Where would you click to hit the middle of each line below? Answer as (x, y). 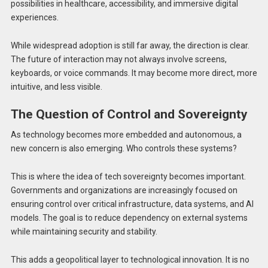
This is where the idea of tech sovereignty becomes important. (128, 176)
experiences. (34, 17)
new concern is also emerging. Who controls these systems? (124, 148)
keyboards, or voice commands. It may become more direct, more (134, 73)
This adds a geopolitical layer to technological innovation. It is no (130, 259)
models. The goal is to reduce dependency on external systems (129, 217)
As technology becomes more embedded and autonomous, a (126, 134)
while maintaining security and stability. (84, 231)
